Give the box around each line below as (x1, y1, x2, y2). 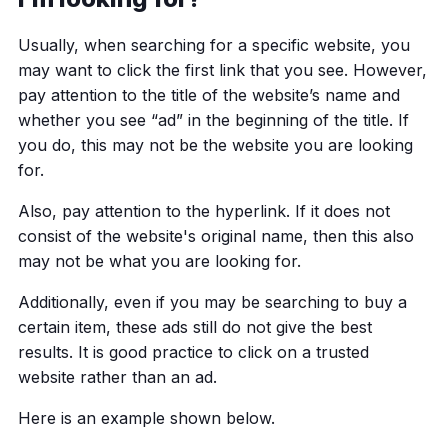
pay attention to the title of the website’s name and (17, 85, 400, 106)
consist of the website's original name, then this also (17, 226, 414, 247)
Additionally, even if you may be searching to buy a (17, 292, 407, 313)
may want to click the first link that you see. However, (17, 60, 427, 81)
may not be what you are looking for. (17, 251, 301, 272)
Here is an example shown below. (17, 408, 275, 429)
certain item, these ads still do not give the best (17, 317, 372, 338)
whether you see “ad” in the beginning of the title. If (17, 110, 409, 131)
